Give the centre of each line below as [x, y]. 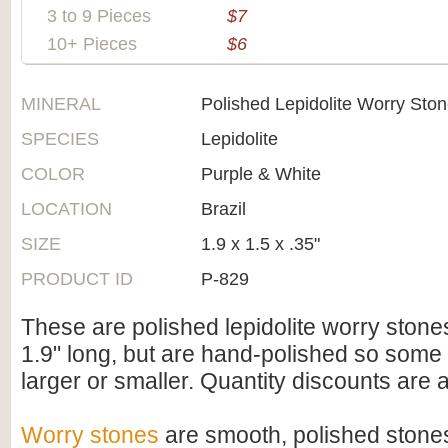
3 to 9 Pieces [99, 16]
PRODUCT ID [77, 279]
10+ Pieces [92, 44]
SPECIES [60, 139]
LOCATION [66, 209]
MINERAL [61, 104]
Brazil [223, 209]
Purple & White [261, 174]
